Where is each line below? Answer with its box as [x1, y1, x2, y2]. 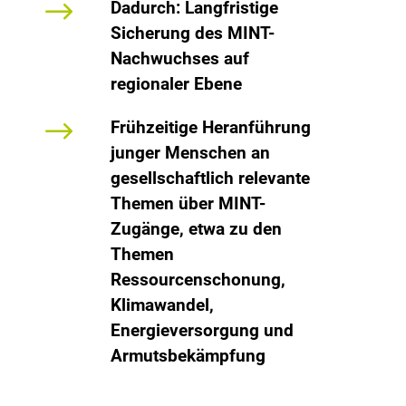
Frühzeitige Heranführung [110, 116, 311, 138]
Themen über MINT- [110, 192, 266, 214]
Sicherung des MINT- [110, 22, 275, 43]
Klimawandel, [110, 294, 214, 315]
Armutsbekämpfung [110, 344, 266, 366]
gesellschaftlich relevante [110, 167, 310, 188]
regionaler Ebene [110, 72, 242, 94]
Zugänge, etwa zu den [110, 217, 282, 239]
